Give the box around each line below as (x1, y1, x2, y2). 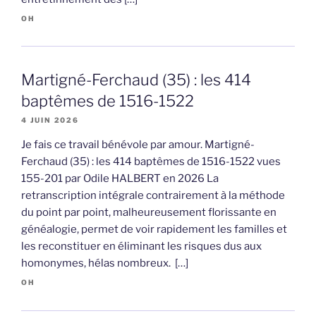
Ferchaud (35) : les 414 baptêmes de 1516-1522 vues (21, 155, 281, 169)
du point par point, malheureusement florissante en (21, 206, 276, 219)
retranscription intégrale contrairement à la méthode (21, 189, 285, 202)
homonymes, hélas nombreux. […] (21, 257, 188, 270)
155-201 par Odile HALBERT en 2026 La (21, 172, 219, 186)
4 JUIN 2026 (21, 116, 79, 125)
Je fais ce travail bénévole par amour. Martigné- (21, 138, 255, 152)
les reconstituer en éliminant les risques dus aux (21, 240, 262, 253)
